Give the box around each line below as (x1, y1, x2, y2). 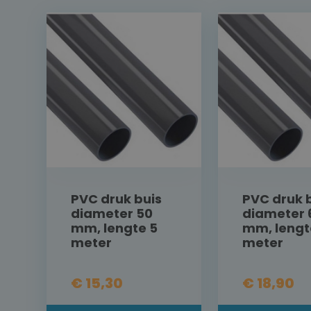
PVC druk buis (71, 190, 162, 208)
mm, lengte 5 (71, 219, 158, 237)
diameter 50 (71, 204, 153, 222)
